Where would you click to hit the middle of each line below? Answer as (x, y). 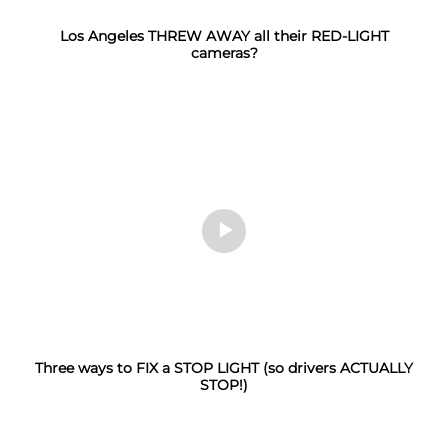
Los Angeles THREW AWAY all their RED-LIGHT (224, 35)
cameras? (224, 52)
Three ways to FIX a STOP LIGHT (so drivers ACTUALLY (224, 367)
